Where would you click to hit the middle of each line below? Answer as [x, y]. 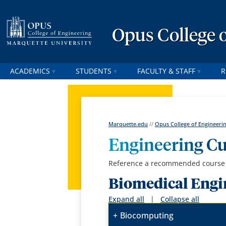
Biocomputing [147, 216]
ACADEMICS [30, 71]
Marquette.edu [128, 124]
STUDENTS [94, 71]
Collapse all [180, 199]
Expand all [127, 199]
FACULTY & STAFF [166, 71]
